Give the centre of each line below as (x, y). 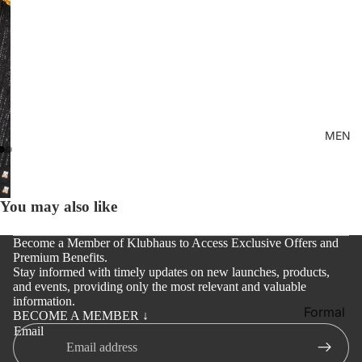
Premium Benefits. (60, 257)
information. (44, 301)
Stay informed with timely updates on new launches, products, (171, 271)
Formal (324, 311)
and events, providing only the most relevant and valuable (160, 286)
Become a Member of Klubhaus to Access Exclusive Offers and (176, 242)
